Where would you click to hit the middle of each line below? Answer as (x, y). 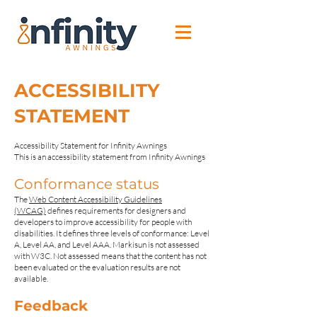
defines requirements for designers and (116, 211)
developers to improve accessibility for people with (103, 222)
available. (31, 278)
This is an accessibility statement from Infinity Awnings (110, 157)
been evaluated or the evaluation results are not (97, 267)
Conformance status (87, 184)
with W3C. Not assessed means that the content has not (110, 256)
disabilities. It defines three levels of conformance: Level (112, 233)
